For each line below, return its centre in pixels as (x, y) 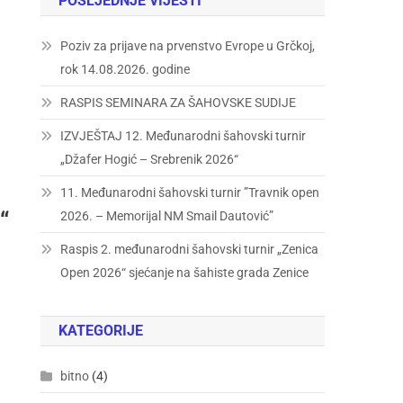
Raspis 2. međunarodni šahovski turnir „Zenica (190, 249)
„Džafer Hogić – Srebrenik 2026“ (150, 159)
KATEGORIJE (101, 331)
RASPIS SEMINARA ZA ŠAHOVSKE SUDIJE (179, 103)
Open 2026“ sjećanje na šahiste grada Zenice (185, 273)
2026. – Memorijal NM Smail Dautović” (167, 216)
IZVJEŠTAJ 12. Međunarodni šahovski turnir (184, 136)
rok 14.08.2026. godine (125, 69)
